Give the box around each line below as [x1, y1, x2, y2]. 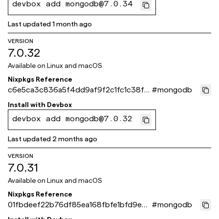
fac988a [8, 97, 38, 106]
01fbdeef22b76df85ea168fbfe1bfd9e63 [8, 200, 152, 209]
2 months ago [52, 135, 97, 143]
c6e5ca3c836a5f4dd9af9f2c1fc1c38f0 [8, 86, 149, 94]
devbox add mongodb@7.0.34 [12, 1, 132, 9]
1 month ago [52, 20, 92, 28]
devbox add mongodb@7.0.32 [12, 116, 132, 124]
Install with [8, 101, 45, 109]
